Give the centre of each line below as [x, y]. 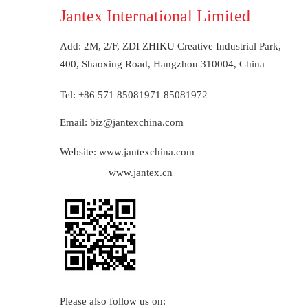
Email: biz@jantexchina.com [122, 122]
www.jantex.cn [141, 173]
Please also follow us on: [113, 301]
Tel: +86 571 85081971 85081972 [134, 95]
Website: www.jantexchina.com [127, 152]
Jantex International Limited [155, 16]
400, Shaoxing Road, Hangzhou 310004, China [164, 64]
